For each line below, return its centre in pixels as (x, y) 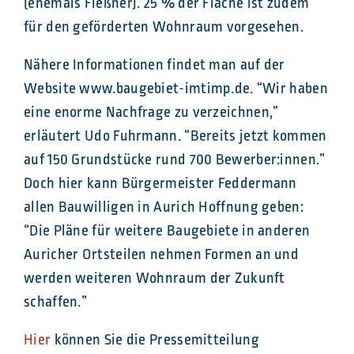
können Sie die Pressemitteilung (155, 340)
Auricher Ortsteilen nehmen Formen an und (161, 255)
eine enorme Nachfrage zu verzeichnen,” (151, 113)
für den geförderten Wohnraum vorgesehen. (164, 27)
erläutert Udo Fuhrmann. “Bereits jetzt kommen (175, 136)
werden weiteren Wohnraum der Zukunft (154, 279)
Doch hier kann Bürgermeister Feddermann (160, 184)
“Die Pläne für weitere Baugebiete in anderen (167, 231)
